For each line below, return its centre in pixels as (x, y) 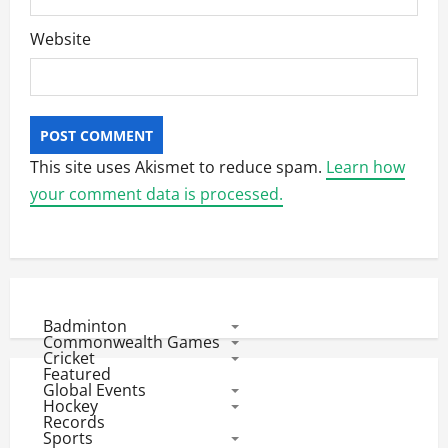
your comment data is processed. (156, 194)
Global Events (94, 390)
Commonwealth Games (131, 342)
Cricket (68, 358)
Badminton (84, 326)
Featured (76, 374)
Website (60, 39)
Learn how (365, 167)
